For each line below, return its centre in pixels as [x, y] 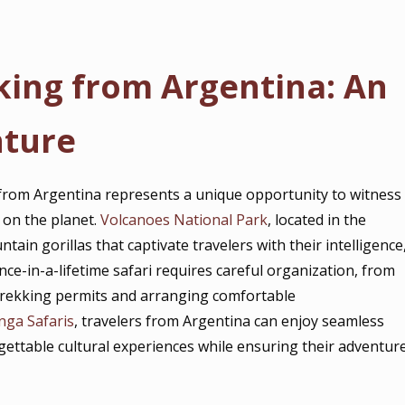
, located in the [317, 220]
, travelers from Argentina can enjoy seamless [230, 321]
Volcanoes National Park [184, 220]
